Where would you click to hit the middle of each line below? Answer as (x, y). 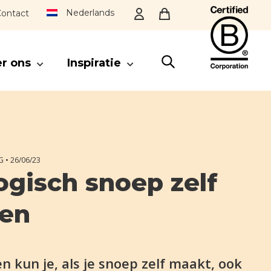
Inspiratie (94, 63)
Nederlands (90, 13)
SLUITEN (49, 125)
